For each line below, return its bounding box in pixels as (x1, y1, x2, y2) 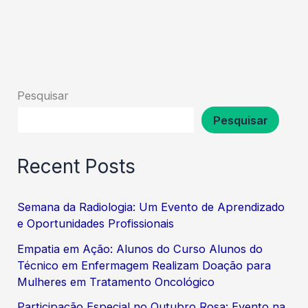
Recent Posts (17, 154, 136, 178)
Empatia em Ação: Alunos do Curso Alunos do (17, 241, 263, 256)
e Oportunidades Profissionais (17, 217, 175, 231)
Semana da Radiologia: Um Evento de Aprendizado (17, 200, 285, 214)
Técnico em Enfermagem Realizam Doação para (17, 258, 272, 272)
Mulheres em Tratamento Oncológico (17, 274, 215, 289)
